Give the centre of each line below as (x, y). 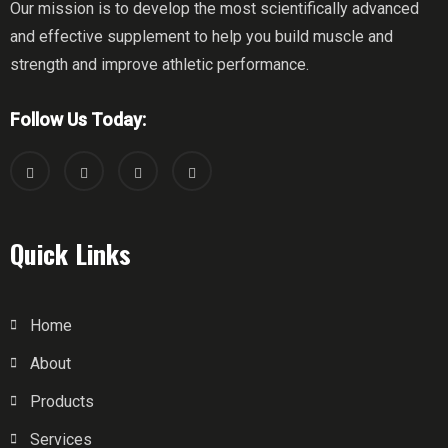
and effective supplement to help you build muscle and (201, 36)
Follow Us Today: (78, 119)
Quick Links (70, 253)
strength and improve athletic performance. (159, 64)
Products (62, 401)
